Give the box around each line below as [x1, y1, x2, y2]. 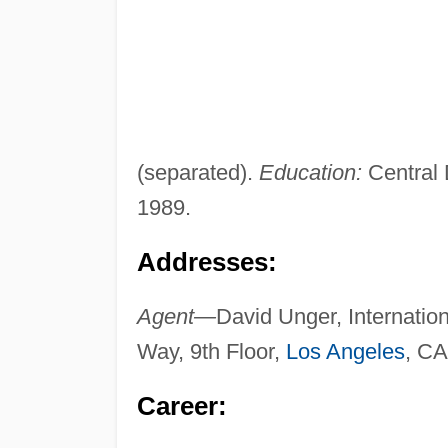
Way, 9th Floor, [136, 339, 286, 365]
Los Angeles [285, 339, 405, 365]
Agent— [136, 304, 216, 330]
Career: [136, 392, 227, 421]
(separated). [136, 160, 259, 186]
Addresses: [136, 248, 277, 277]
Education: [258, 160, 362, 186]
